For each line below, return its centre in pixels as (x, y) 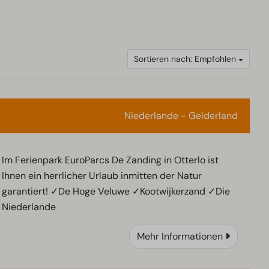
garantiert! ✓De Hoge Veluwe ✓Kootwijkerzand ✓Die (116, 192)
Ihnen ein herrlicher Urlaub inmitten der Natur (101, 176)
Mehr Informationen (180, 237)
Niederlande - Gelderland (181, 116)
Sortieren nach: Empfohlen (186, 59)
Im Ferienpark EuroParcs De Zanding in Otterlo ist (110, 160)
